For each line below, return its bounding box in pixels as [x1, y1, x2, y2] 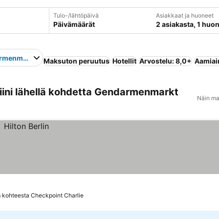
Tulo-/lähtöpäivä [53, 12, 99, 19]
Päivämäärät [53, 20, 95, 28]
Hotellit [112, 57, 136, 65]
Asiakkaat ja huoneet [155, 12, 214, 19]
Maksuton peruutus [43, 57, 109, 65]
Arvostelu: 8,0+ [139, 57, 192, 65]
